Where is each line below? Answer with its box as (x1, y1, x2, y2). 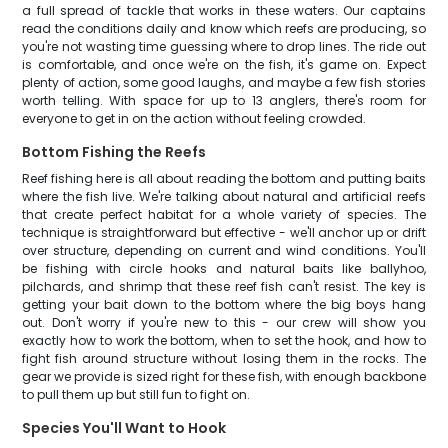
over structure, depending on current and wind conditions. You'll (22, 242, 426, 259)
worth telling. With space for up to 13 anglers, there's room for (22, 92, 426, 109)
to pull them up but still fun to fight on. (22, 386, 251, 403)
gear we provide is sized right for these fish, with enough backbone (22, 368, 426, 385)
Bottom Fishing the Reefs (22, 142, 207, 162)
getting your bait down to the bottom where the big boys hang (22, 296, 426, 313)
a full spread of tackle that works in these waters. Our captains (22, 2, 426, 19)
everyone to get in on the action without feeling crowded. (22, 110, 367, 127)
